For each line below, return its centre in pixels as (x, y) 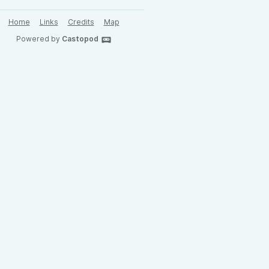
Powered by (39, 39)
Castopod (80, 39)
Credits (81, 22)
